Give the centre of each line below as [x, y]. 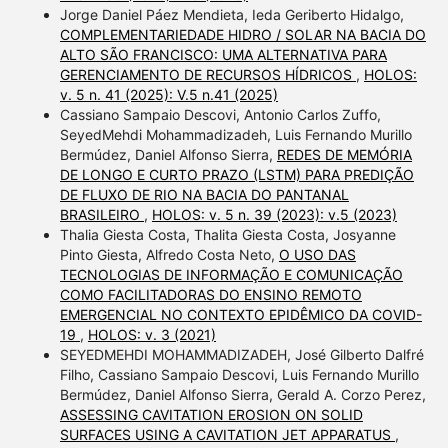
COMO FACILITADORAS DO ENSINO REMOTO [210, 295]
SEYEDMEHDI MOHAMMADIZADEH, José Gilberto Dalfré [241, 355]
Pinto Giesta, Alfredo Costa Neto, [169, 255]
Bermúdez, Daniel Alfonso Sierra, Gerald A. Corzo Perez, [242, 395]
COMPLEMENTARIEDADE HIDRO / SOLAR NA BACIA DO [242, 35]
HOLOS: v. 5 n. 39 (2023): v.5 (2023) [274, 215]
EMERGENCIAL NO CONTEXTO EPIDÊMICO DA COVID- [240, 315]
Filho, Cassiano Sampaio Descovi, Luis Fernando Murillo [239, 375]
